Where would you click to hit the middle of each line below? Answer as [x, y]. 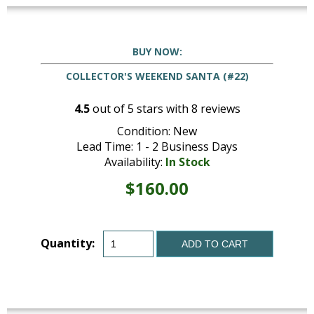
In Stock [187, 162]
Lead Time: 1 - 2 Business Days [157, 147]
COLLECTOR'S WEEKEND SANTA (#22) [157, 76]
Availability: [135, 162]
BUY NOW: [157, 51]
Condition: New [157, 131]
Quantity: [68, 244]
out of [108, 109]
